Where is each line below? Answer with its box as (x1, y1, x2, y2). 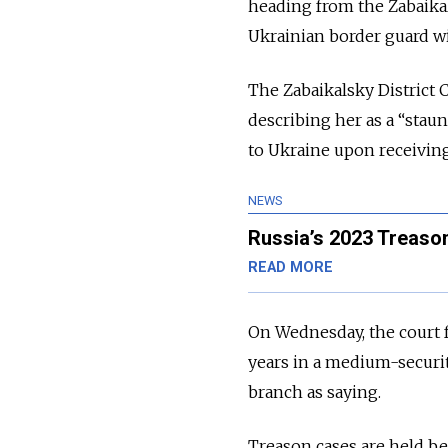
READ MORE (248, 259, 333, 277)
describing (248, 110, 331, 131)
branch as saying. (248, 382, 381, 403)
